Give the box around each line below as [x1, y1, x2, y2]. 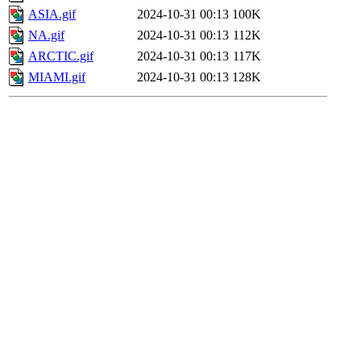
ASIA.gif [28, 7, 76, 22]
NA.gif [28, 28, 64, 43]
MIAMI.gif [28, 70, 85, 85]
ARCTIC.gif [28, 49, 93, 64]
